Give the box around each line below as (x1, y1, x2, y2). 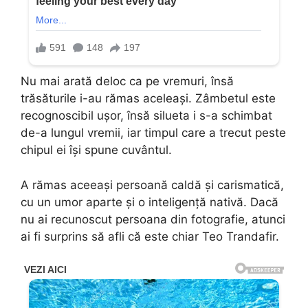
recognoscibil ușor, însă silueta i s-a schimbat (21, 109, 272, 123)
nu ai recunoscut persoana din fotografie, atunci (21, 212, 285, 226)
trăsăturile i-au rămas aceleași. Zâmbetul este (21, 91, 276, 106)
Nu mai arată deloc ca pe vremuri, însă (21, 74, 234, 89)
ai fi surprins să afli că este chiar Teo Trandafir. (21, 229, 279, 243)
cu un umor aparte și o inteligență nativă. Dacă (21, 195, 278, 209)
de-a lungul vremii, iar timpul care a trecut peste (21, 126, 286, 140)
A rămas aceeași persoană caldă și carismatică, (21, 177, 284, 192)
